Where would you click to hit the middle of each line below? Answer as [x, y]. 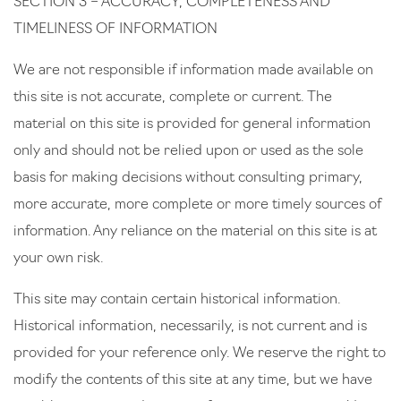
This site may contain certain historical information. [177, 300]
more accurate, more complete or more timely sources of [197, 205]
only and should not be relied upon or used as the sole [188, 151]
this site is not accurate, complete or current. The [173, 98]
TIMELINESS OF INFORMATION [117, 30]
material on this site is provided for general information [192, 124]
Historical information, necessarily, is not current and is [190, 327]
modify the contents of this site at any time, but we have [193, 380]
